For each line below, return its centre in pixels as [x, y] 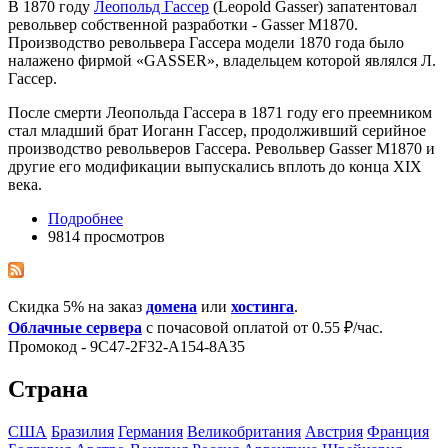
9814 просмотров [106, 236]
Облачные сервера [75, 327]
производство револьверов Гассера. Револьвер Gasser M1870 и [221, 148]
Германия [150, 431]
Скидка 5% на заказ [77, 306]
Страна [48, 388]
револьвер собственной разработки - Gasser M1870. [183, 24]
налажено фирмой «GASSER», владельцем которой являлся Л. [222, 60]
